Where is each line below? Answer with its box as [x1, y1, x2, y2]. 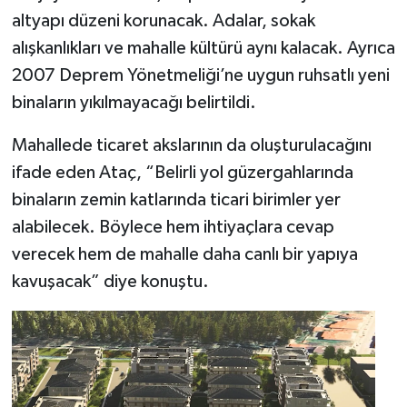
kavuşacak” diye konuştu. [11, 273, 209, 292]
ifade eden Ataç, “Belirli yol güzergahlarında [11, 164, 353, 183]
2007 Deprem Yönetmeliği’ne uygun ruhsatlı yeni [11, 66, 390, 85]
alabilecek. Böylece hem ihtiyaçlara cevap [11, 218, 334, 237]
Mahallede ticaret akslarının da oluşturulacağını [11, 136, 372, 155]
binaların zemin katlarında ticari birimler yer [11, 191, 341, 210]
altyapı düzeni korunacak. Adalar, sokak [11, 12, 315, 31]
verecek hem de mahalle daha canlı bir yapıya [11, 245, 358, 264]
